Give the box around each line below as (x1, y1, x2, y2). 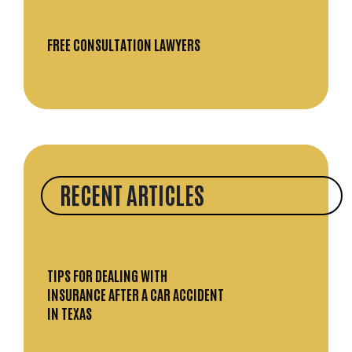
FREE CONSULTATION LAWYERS (47, 35, 200, 54)
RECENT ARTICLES (60, 178, 204, 210)
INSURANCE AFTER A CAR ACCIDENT (47, 284, 224, 304)
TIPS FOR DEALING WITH (47, 266, 167, 285)
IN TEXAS (47, 303, 92, 323)
